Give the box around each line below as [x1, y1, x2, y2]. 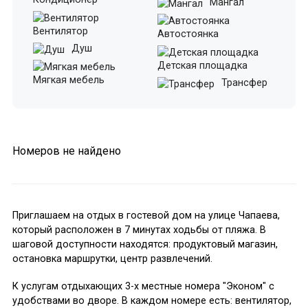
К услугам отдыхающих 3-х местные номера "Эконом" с [12, 280, 274, 293]
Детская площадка [157, 60, 247, 72]
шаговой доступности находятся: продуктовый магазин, [12, 239, 278, 251]
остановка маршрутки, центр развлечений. [12, 253, 212, 265]
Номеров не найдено [12, 144, 121, 158]
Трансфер [219, 77, 267, 89]
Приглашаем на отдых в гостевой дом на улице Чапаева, [12, 210, 280, 222]
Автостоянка [157, 28, 219, 41]
